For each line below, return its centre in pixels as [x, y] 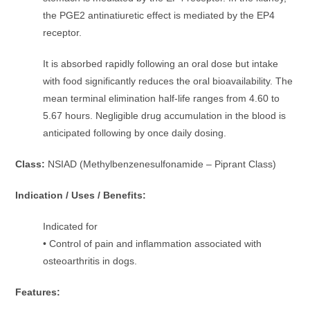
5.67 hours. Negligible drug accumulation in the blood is [165, 116]
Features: [38, 292]
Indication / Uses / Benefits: [81, 195]
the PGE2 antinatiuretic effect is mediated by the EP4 [159, 16]
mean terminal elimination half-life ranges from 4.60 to [162, 99]
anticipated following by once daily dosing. [135, 133]
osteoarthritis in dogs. [90, 261]
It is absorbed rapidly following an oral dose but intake [161, 64]
